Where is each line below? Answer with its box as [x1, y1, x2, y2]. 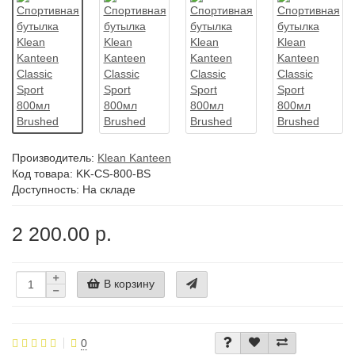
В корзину [104, 277, 155, 290]
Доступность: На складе [12, 183, 136, 197]
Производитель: [12, 151, 97, 165]
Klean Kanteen [97, 151, 171, 165]
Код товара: [12, 167, 76, 181]
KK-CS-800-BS [76, 167, 151, 181]
